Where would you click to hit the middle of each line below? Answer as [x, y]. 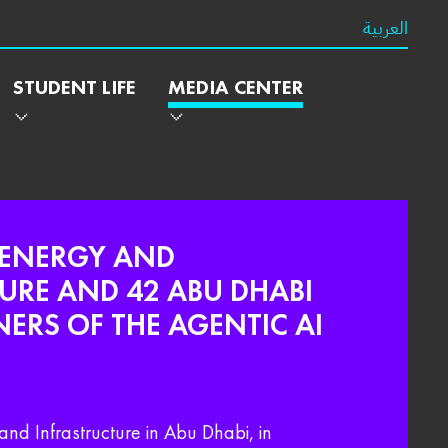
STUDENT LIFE [74, 87]
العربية [385, 27]
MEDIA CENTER [235, 87]
